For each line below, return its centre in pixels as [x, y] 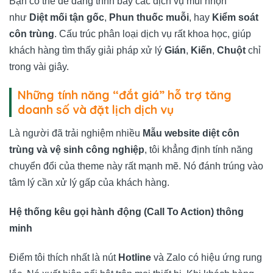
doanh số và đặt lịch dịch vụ [96, 110]
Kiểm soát [235, 18]
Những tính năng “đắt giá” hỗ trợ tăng [125, 95]
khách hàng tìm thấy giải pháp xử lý [87, 51]
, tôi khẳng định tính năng [199, 150]
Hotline [135, 258]
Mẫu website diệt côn [191, 133]
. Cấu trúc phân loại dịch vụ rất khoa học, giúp [153, 34]
